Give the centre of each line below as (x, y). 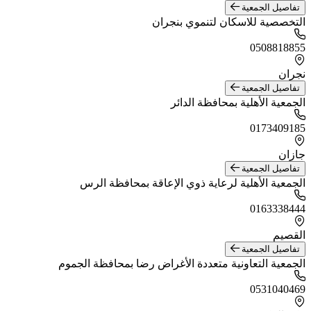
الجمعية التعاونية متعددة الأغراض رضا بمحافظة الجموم (182, 263)
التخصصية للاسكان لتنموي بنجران (229, 22)
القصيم (289, 235)
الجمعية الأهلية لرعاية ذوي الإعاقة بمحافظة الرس (193, 183)
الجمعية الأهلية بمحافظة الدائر (238, 102)
